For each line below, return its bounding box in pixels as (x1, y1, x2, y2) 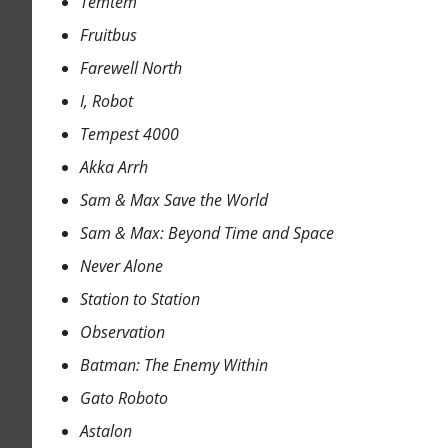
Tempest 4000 (79, 123, 179, 146)
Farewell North (79, 57, 182, 80)
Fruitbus (79, 24, 137, 47)
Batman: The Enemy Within (79, 354, 268, 377)
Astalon (79, 420, 132, 443)
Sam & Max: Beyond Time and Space (79, 222, 334, 245)
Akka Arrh (79, 156, 148, 179)
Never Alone (79, 255, 163, 278)
